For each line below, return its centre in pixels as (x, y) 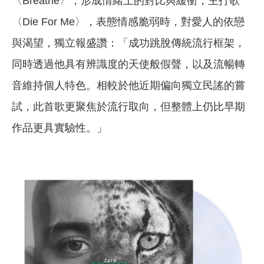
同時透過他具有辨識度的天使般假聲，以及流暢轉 (128, 65)
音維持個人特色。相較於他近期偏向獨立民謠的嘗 (128, 86)
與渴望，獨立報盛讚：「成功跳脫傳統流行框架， (128, 43)
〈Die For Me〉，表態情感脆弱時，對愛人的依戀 (128, 22)
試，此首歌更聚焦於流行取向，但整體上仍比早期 (128, 107)
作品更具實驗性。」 (60, 128)
